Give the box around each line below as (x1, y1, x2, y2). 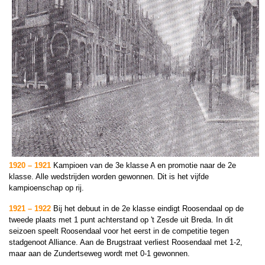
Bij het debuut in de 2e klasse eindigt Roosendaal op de (53, 204, 244, 213)
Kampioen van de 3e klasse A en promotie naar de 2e (53, 161, 236, 170)
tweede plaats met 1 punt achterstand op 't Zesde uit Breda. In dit (9, 215, 233, 224)
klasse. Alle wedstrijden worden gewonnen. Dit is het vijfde (9, 172, 209, 181)
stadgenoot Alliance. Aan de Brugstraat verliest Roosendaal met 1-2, (9, 238, 243, 247)
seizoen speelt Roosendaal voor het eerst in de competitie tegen (9, 227, 229, 235)
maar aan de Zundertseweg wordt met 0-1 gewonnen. (9, 249, 190, 258)
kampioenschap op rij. (9, 183, 84, 192)
